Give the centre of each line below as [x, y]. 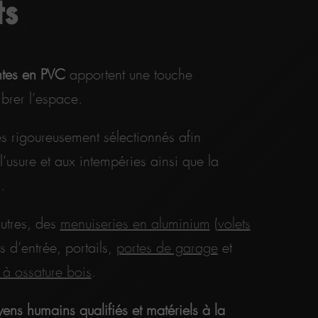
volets [234, 224]
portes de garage [167, 248]
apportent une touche [128, 75]
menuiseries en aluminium [135, 224]
